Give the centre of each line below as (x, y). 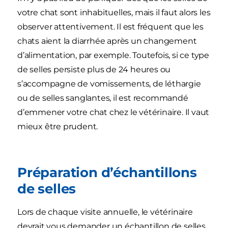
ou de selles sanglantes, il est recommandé (103, 98)
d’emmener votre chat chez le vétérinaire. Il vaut (113, 112)
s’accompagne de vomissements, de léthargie (109, 84)
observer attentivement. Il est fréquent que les (110, 27)
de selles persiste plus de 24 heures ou (94, 70)
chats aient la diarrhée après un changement (107, 41)
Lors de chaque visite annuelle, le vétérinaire (105, 212)
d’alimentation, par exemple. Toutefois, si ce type (113, 55)
